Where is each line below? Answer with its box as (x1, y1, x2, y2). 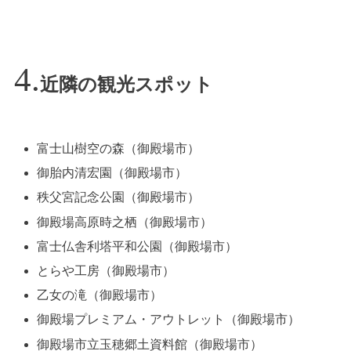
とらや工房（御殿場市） (37, 264, 175, 278)
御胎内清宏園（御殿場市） (37, 166, 188, 180)
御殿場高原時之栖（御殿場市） (37, 215, 213, 229)
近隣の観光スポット (40, 74, 214, 95)
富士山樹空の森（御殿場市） (37, 142, 201, 156)
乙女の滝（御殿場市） (37, 288, 163, 302)
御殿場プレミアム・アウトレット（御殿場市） (37, 313, 301, 327)
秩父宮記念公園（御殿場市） (37, 190, 201, 204)
